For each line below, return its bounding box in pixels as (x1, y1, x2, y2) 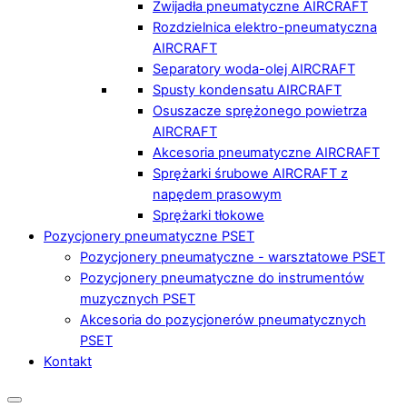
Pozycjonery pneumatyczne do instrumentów (80, 269, 364, 286)
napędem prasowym (153, 185, 282, 203)
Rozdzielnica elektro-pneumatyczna (153, 18, 377, 35)
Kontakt (44, 352, 92, 370)
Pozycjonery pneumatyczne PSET (44, 227, 254, 244)
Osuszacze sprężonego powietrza (153, 102, 367, 119)
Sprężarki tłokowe (153, 206, 264, 223)
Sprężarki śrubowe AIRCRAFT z (153, 164, 348, 182)
